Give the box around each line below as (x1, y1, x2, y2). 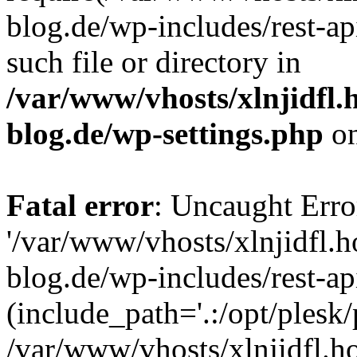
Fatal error (6, 188, 154, 222)
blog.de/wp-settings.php (6, 116, 324, 151)
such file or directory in (6, 45, 301, 79)
